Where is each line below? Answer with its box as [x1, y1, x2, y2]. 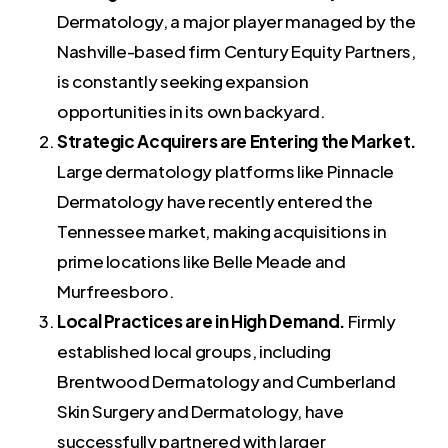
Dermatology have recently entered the [56, 189, 373, 212]
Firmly [344, 309, 396, 332]
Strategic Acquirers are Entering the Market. [56, 129, 416, 152]
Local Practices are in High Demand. [56, 309, 345, 332]
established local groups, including [56, 339, 331, 362]
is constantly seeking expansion [56, 69, 309, 92]
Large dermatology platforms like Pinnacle [56, 159, 394, 182]
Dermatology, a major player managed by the [56, 9, 416, 32]
